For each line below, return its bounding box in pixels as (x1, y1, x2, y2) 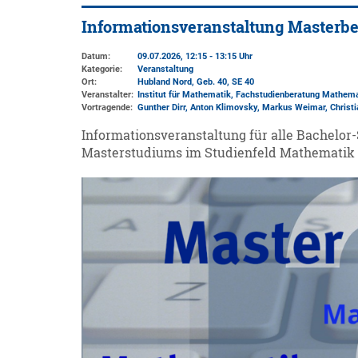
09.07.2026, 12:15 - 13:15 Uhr (137, 51, 253, 62)
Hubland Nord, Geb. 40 (137, 77, 227, 87)
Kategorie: (82, 64, 122, 74)
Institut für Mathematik (137, 89, 231, 100)
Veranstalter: (82, 89, 133, 100)
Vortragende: (82, 102, 133, 113)
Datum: (82, 51, 110, 62)
